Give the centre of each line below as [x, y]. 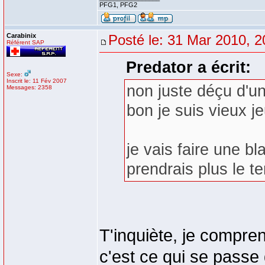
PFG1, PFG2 [118, 5]
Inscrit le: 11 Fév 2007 [37, 81]
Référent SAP [25, 42]
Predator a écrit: [188, 67]
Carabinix [21, 35]
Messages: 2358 [29, 87]
